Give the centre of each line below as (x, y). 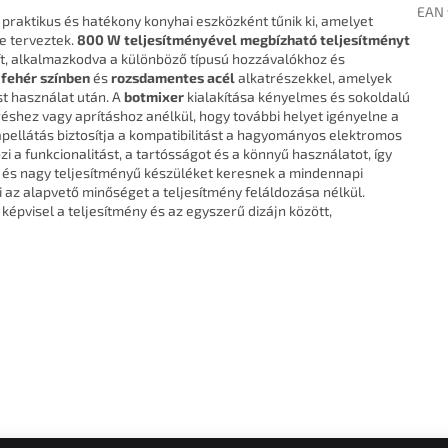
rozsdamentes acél (173, 78)
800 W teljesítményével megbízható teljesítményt (243, 40)
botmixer (154, 97)
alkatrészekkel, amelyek (313, 78)
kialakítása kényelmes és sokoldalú (297, 97)
